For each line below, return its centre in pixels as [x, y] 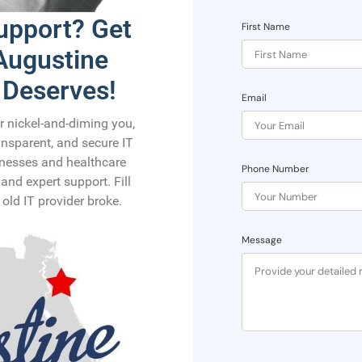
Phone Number [275, 169]
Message [262, 240]
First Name [266, 27]
